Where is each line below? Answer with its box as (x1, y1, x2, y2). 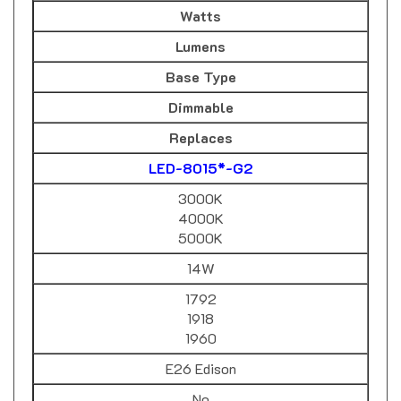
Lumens (175, 20, 226, 39)
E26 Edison (165, 342, 236, 362)
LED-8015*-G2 (148, 141, 253, 161)
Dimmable (167, 81, 234, 100)
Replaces (168, 111, 233, 131)
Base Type (165, 50, 236, 70)
